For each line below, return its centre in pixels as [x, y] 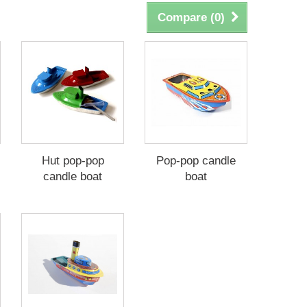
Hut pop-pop [73, 161]
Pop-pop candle [196, 161]
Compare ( [186, 17]
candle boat [73, 176]
